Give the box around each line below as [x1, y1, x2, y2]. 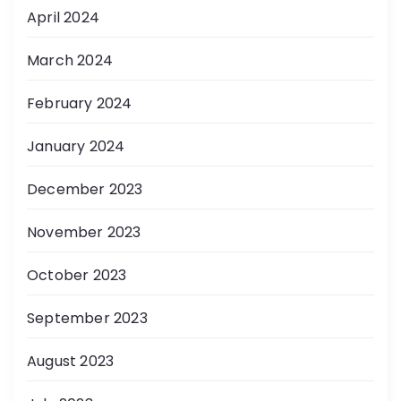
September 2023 [27, 307, 148, 328]
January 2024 [27, 135, 125, 157]
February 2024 [27, 92, 132, 114]
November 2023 [27, 221, 141, 243]
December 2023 [27, 178, 143, 200]
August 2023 [27, 350, 115, 371]
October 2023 [27, 264, 127, 286]
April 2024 [27, 6, 99, 28]
